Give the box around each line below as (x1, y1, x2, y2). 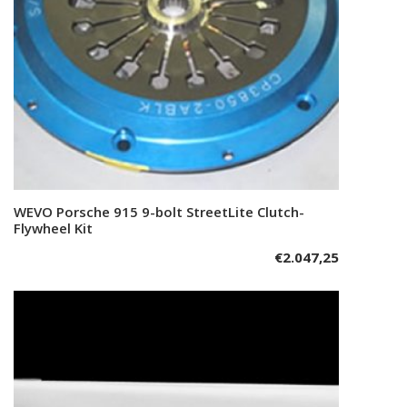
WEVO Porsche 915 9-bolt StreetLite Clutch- (14, 203, 304, 222)
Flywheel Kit (14, 219, 93, 238)
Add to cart (151, 203, 221, 222)
